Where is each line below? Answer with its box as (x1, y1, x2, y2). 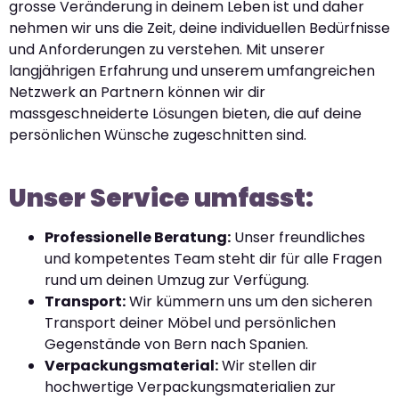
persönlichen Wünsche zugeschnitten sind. (9, 125, 306, 146)
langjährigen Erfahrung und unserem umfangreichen (9, 61, 375, 82)
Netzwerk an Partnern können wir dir (9, 82, 265, 103)
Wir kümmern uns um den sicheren (126, 291, 372, 313)
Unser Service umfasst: (9, 181, 313, 216)
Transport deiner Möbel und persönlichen (45, 313, 336, 334)
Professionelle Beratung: (45, 227, 231, 248)
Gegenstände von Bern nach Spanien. (45, 334, 308, 355)
